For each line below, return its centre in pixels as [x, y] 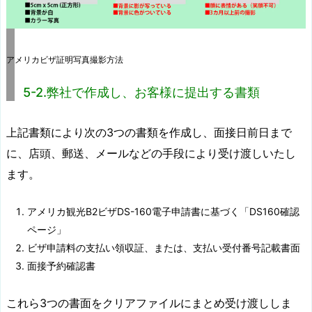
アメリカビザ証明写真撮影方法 [65, 59]
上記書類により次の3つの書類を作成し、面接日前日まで [149, 132]
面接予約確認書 [61, 265]
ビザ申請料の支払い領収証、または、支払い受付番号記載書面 [164, 247]
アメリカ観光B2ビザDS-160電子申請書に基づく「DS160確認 [163, 211]
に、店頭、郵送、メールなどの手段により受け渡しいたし [151, 153]
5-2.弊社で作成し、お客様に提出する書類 [141, 92]
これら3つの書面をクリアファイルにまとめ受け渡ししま [149, 303]
